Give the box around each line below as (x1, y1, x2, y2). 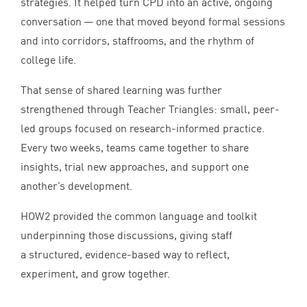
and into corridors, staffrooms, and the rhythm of (21, 34, 254, 48)
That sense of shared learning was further (21, 83, 222, 97)
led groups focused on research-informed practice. (21, 121, 265, 136)
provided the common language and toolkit (50, 209, 257, 223)
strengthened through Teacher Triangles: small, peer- (21, 102, 280, 116)
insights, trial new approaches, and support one (21, 160, 249, 174)
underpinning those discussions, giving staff (21, 228, 232, 243)
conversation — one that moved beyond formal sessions (21, 14, 285, 29)
